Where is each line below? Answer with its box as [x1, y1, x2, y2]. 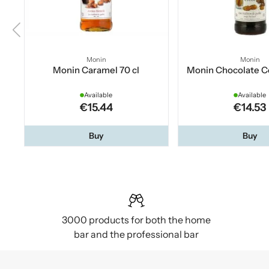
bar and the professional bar [74, 228, 199, 241]
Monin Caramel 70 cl [53, 64, 140, 76]
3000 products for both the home [62, 214, 211, 226]
